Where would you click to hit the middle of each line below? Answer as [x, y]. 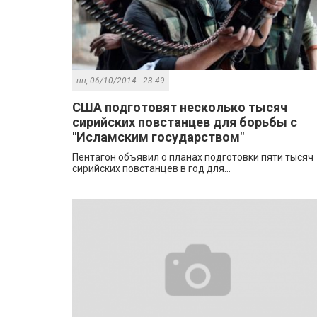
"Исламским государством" [158, 137]
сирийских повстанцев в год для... [151, 169]
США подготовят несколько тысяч [180, 108]
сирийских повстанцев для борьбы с [185, 122]
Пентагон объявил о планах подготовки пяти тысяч [193, 157]
